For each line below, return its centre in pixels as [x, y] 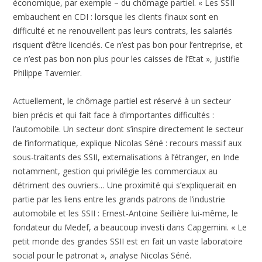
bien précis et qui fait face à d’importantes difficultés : [114, 115]
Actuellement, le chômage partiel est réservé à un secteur [122, 101]
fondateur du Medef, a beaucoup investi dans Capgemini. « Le [130, 227]
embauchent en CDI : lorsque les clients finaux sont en [116, 16]
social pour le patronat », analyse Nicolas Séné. [102, 255]
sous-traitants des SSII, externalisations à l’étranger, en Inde [126, 157]
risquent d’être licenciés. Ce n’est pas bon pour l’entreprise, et [128, 44]
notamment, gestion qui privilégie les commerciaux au [116, 171]
